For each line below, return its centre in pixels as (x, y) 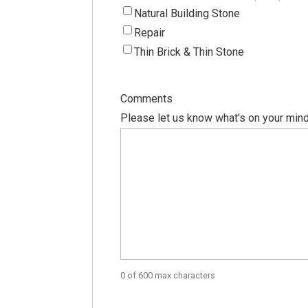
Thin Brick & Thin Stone (189, 52)
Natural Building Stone (187, 13)
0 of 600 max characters (168, 275)
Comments (147, 98)
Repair (150, 32)
